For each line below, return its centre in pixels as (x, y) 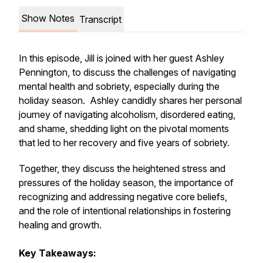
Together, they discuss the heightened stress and (122, 168)
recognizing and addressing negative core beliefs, (123, 197)
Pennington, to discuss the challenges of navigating (127, 72)
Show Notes (48, 18)
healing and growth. (60, 225)
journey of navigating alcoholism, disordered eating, (127, 114)
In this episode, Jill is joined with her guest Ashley (122, 58)
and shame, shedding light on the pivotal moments (124, 129)
